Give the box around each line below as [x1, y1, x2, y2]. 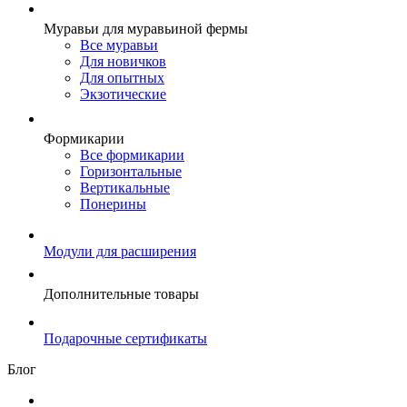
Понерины [80, 196, 146, 212]
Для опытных [80, 70, 164, 85]
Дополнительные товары [44, 286, 199, 302]
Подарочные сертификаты [44, 331, 207, 346]
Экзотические [80, 86, 166, 102]
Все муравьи [80, 37, 158, 53]
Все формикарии [80, 147, 184, 163]
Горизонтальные [80, 164, 182, 179]
